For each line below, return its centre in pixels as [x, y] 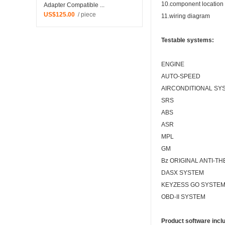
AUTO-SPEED [181, 77]
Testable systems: [188, 40]
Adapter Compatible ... [74, 5]
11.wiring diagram [186, 16]
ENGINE [173, 65]
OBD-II [170, 197]
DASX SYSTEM [183, 173]
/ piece [85, 15]
